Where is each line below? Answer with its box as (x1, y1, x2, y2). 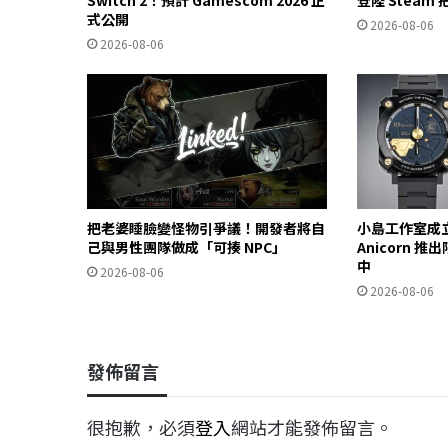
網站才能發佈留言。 (231, 413, 393, 440)
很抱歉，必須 (87, 413, 195, 440)
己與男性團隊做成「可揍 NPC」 (87, 236, 286, 257)
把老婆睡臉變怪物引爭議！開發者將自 (87, 217, 325, 238)
